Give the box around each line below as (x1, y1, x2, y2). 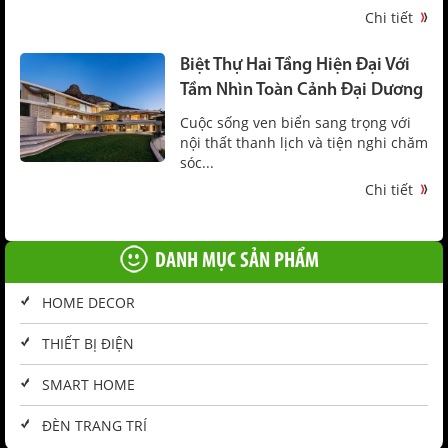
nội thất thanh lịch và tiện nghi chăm (180, 133, 428, 152)
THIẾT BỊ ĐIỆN (42, 334, 134, 353)
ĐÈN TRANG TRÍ (42, 416, 147, 435)
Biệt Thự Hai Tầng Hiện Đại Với (180, 56, 410, 75)
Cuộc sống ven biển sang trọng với (180, 113, 411, 132)
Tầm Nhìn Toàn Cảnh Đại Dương (180, 81, 423, 100)
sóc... (180, 153, 214, 172)
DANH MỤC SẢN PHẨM (154, 250, 319, 273)
